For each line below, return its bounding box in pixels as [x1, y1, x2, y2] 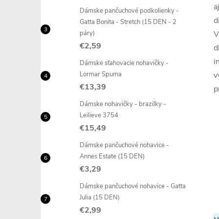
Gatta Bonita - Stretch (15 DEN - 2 [80, 18, 176, 26]
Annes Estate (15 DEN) [80, 152, 145, 161]
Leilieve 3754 [80, 111, 118, 120]
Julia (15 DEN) [80, 193, 120, 202]
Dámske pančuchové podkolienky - [80, 6, 179, 15]
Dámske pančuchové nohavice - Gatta [80, 182, 186, 191]
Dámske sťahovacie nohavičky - [80, 59, 169, 67]
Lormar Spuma [80, 70, 122, 79]
